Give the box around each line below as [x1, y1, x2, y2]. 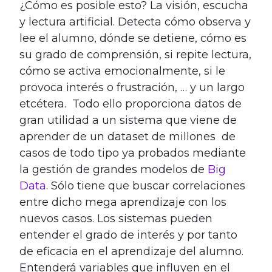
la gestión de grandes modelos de [19, 162, 208, 176]
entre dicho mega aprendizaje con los [19, 195, 226, 209]
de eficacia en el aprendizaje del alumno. [19, 244, 243, 258]
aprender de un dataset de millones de [19, 129, 236, 143]
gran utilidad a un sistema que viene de [19, 113, 237, 127]
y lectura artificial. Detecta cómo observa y [19, 15, 251, 29]
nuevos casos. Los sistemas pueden [19, 211, 212, 225]
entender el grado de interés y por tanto [19, 228, 237, 242]
